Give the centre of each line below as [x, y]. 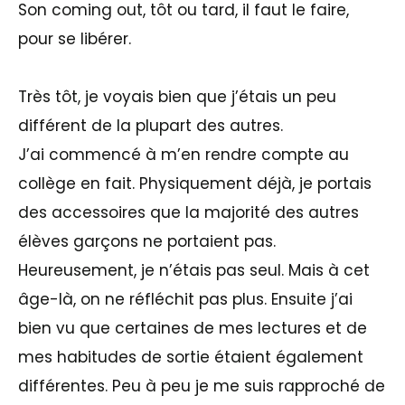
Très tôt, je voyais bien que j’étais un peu [177, 96]
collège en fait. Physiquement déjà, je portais [195, 183]
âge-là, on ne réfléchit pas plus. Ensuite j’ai [185, 299]
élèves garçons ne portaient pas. [147, 241]
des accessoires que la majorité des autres [188, 212]
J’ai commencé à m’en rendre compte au [184, 154]
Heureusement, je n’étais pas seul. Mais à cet [194, 270]
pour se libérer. [75, 38]
